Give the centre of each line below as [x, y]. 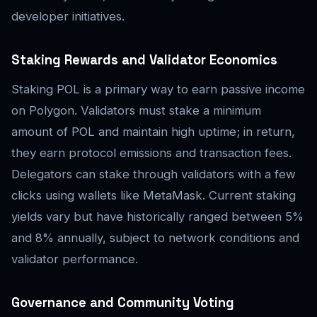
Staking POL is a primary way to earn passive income [158, 89]
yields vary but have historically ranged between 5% [157, 216]
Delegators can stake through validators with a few [154, 174]
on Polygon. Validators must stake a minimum [136, 110]
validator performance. [75, 259]
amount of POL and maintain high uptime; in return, [153, 131]
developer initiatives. [68, 16]
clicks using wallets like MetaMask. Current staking [154, 195]
